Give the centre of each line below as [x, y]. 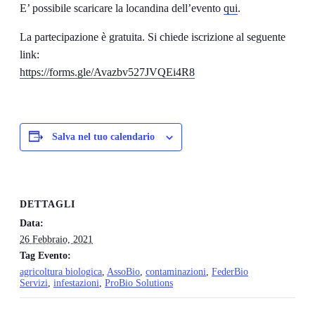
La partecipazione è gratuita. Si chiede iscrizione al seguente [153, 37]
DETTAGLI [47, 204]
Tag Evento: [45, 255]
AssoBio [123, 271]
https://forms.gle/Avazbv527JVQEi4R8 [107, 72]
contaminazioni [176, 271]
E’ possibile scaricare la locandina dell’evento [122, 8]
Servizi [34, 283]
